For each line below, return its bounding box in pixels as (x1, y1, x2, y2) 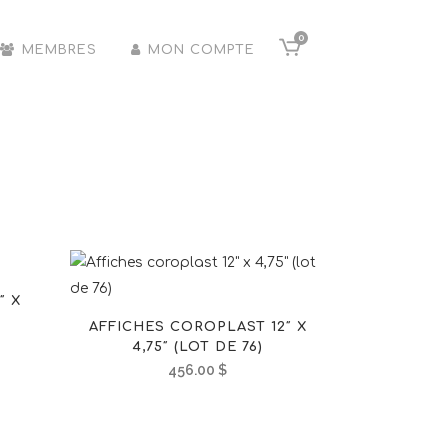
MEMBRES (22, 43, 97, 57)
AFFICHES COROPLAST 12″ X (88, 320, 307, 334)
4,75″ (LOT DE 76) (132, 340, 263, 354)
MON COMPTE (148, 43, 255, 57)
